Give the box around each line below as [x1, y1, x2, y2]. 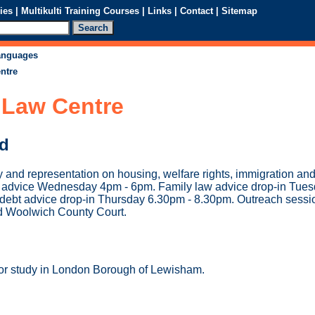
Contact [180, 5, 213, 16]
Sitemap [221, 5, 257, 16]
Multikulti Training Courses [21, 5, 139, 16]
